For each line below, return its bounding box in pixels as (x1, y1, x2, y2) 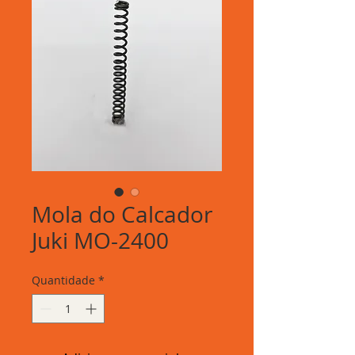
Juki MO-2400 (32, 226, 169, 255)
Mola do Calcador (32, 200, 212, 229)
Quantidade (32, 273, 95, 288)
